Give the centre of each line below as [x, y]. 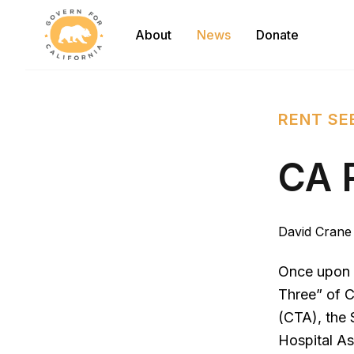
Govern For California [109, 18]
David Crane [315, 232]
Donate [278, 35]
